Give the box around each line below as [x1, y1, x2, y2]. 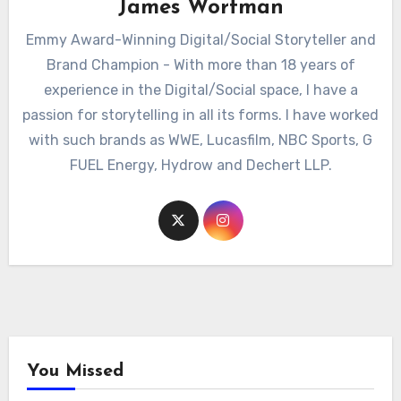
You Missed [26, 362, 124, 380]
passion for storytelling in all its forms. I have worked [22, 107, 379, 124]
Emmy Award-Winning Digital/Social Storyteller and [25, 31, 376, 49]
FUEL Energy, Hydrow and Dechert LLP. [69, 157, 332, 175]
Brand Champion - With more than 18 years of [46, 56, 355, 74]
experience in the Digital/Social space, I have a [43, 81, 358, 99]
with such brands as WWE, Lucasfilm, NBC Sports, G [29, 132, 372, 149]
